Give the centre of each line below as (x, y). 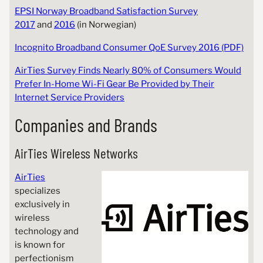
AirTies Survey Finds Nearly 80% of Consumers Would (128, 71)
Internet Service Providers (69, 98)
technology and (46, 232)
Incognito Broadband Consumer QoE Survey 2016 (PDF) (129, 48)
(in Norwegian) (105, 25)
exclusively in (42, 205)
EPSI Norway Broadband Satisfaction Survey (106, 11)
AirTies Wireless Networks (76, 154)
